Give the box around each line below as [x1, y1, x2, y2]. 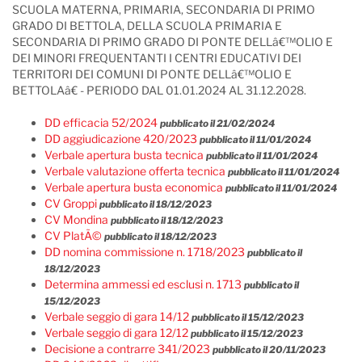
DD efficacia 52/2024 [44, 116, 158, 129]
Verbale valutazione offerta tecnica [44, 164, 225, 178]
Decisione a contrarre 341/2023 [44, 342, 210, 356]
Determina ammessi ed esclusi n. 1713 [44, 277, 242, 291]
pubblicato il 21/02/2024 [160, 118, 275, 129]
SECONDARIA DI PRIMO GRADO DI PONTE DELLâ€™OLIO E [12, 35, 333, 48]
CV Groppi [44, 196, 97, 210]
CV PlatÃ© [44, 229, 102, 242]
